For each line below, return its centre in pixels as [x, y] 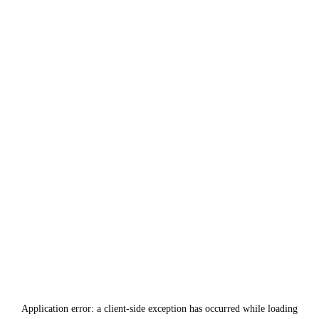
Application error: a [63, 309]
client [115, 309]
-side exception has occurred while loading [212, 309]
